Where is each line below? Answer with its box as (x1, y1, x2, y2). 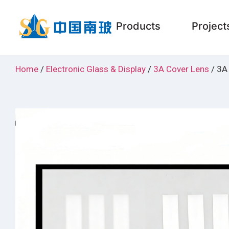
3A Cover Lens (153, 64, 209, 74)
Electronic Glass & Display (46, 64, 146, 74)
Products (116, 19, 161, 32)
